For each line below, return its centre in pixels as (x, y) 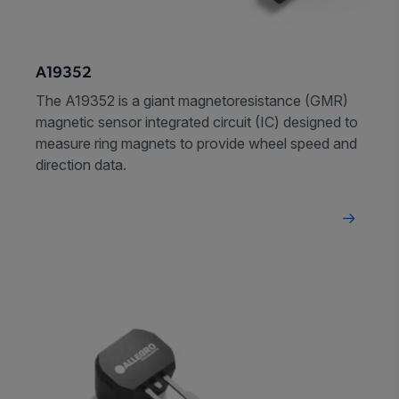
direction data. (81, 165)
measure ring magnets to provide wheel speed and (196, 144)
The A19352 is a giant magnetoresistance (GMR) (192, 101)
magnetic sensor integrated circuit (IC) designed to (197, 122)
